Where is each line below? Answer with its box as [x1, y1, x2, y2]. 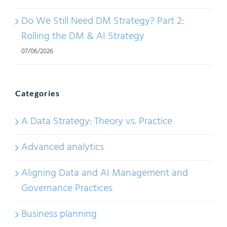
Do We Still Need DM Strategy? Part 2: [21, 13, 184, 29]
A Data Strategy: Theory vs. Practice [21, 113, 172, 130]
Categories [15, 88, 60, 98]
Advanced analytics [21, 139, 104, 156]
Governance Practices [21, 180, 112, 197]
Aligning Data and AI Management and [21, 165, 188, 181]
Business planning [21, 206, 97, 222]
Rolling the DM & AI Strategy [21, 28, 144, 45]
